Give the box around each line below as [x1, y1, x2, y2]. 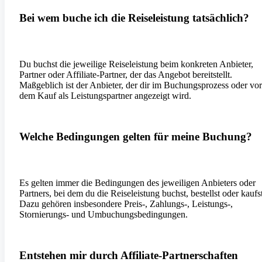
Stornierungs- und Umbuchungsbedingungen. [19, 209, 188, 220]
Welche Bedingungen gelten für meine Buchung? [19, 130, 252, 143]
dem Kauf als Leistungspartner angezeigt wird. [19, 91, 191, 101]
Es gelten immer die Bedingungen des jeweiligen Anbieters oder [19, 178, 256, 188]
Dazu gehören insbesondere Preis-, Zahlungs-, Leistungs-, [19, 199, 233, 209]
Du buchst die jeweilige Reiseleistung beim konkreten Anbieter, [19, 59, 253, 70]
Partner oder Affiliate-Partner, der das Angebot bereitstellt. [19, 70, 232, 80]
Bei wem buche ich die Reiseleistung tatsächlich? [19, 12, 249, 25]
